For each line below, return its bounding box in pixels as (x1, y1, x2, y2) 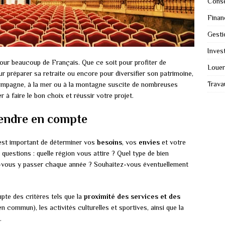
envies (139, 138, 160, 147)
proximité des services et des (84, 192, 180, 201)
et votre (160, 138, 186, 147)
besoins (97, 138, 122, 147)
